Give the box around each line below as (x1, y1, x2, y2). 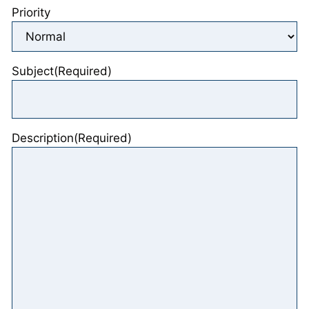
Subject (12, 63, 54, 78)
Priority (12, 5, 50, 19)
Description (12, 130, 74, 145)
